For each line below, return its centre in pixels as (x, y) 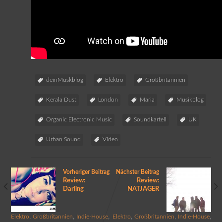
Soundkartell (150, 119)
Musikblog (190, 99)
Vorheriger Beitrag (86, 172)
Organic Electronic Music (79, 119)
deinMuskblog (64, 80)
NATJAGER (143, 189)
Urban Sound (63, 139)
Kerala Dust (61, 99)
